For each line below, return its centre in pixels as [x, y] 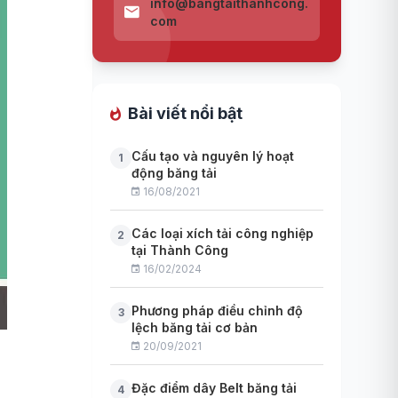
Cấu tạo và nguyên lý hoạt [213, 156]
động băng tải [174, 173]
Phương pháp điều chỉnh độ [217, 310]
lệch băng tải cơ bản [195, 327]
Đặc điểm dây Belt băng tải [214, 388]
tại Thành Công [180, 250]
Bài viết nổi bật [185, 113]
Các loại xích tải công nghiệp [223, 233]
